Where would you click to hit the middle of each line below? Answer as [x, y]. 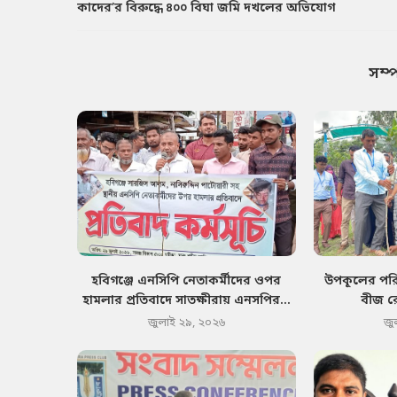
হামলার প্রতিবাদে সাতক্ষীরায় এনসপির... [186, 301]
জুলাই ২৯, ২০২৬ [186, 323]
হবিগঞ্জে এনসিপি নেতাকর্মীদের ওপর [187, 282]
